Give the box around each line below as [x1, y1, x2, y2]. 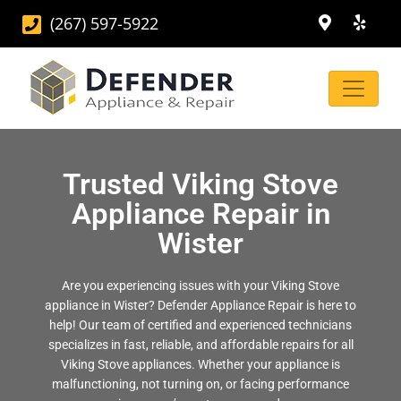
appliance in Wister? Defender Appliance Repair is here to [45, 298, 356, 312]
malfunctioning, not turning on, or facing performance [52, 377, 349, 391]
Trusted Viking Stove [63, 166, 338, 201]
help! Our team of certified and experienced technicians [49, 318, 352, 332]
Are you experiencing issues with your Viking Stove [62, 278, 339, 293]
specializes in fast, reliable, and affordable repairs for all [47, 337, 354, 352]
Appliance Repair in [71, 196, 330, 231]
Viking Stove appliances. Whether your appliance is [61, 357, 340, 371]
